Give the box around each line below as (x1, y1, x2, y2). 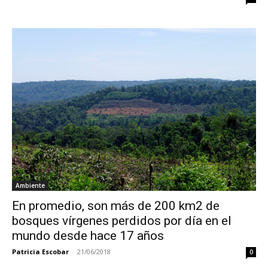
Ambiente (16, 181, 45, 190)
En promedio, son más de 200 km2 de (12, 198, 220, 213)
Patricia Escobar (12, 246, 69, 256)
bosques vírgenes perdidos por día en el (12, 213, 232, 228)
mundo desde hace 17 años (12, 228, 164, 243)
